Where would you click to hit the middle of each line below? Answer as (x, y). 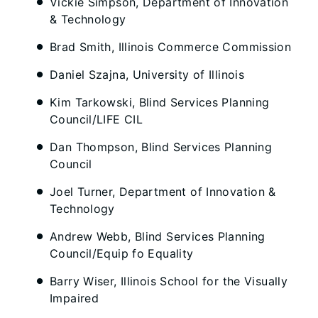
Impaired (75, 298)
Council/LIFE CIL (97, 119)
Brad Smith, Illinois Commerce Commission (171, 47)
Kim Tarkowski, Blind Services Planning (160, 102)
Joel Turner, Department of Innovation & (163, 192)
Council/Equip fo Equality (122, 253)
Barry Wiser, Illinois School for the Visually (169, 281)
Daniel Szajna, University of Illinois (147, 75)
